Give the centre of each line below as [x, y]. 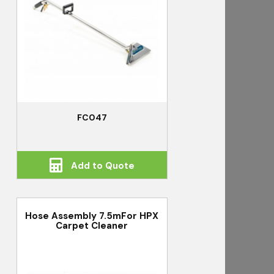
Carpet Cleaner [92, 225]
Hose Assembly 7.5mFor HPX [92, 216]
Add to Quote [101, 166]
